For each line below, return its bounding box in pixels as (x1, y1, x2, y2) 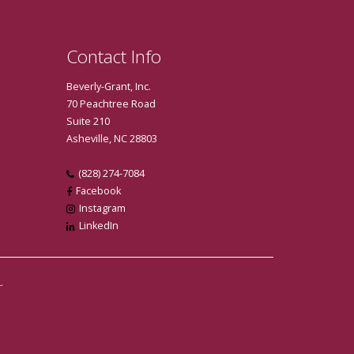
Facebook (75, 184, 121, 198)
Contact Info (66, 44, 161, 69)
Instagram (78, 201, 126, 215)
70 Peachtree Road (66, 97, 156, 111)
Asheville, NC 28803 (66, 132, 157, 145)
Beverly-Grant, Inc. (66, 80, 151, 93)
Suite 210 (66, 115, 110, 128)
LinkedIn (78, 219, 119, 232)
